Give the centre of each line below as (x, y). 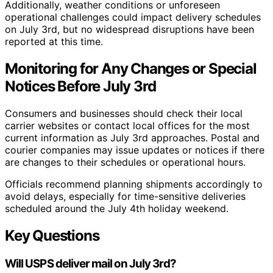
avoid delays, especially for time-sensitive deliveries (125, 196)
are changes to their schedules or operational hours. (125, 162)
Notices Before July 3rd (80, 86)
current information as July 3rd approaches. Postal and (132, 137)
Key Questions (52, 235)
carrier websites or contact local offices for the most (127, 125)
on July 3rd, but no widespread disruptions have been (129, 29)
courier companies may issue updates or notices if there (135, 150)
